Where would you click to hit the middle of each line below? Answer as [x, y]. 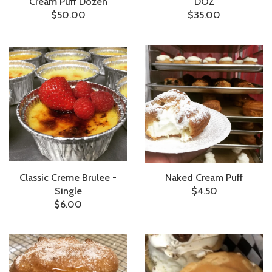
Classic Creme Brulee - [68, 178]
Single [68, 191]
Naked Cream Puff [204, 178]
